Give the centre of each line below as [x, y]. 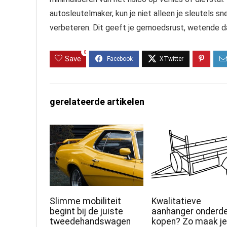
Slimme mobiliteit [86, 201]
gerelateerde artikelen [97, 102]
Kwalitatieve [177, 201]
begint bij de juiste [87, 212]
